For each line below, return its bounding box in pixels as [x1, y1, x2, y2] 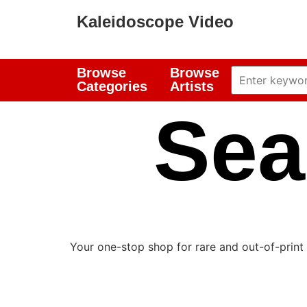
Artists [170, 79, 214, 94]
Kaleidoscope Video [77, 12, 234, 31]
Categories [77, 79, 147, 94]
